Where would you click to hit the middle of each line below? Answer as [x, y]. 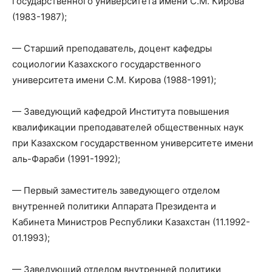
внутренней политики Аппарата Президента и [114, 206]
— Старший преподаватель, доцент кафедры [112, 48]
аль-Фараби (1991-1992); [66, 158]
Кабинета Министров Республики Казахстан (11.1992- [131, 222]
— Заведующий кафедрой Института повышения [121, 111]
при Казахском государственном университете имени [133, 143]
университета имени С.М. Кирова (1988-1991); [114, 80]
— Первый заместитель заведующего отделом [116, 190]
